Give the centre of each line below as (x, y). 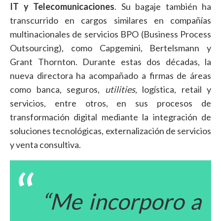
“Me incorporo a (122, 202)
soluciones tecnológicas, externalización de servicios (110, 131)
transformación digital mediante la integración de (110, 117)
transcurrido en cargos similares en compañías (110, 20)
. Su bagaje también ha (163, 7)
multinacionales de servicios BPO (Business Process (110, 34)
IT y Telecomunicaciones (62, 7)
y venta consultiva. (45, 145)
